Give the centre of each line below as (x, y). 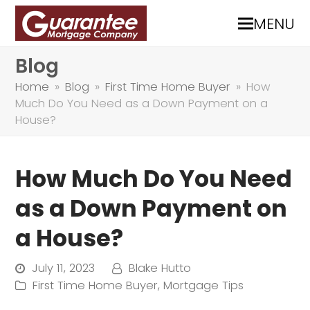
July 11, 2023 (64, 268)
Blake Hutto (160, 268)
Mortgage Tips (204, 285)
